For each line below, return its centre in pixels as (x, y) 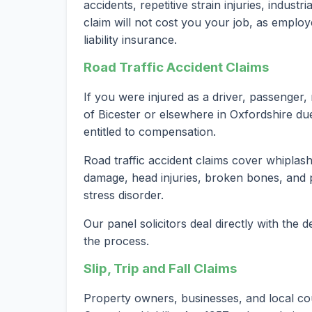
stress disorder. (124, 195)
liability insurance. (130, 40)
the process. (116, 241)
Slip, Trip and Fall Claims (160, 269)
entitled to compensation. (150, 132)
